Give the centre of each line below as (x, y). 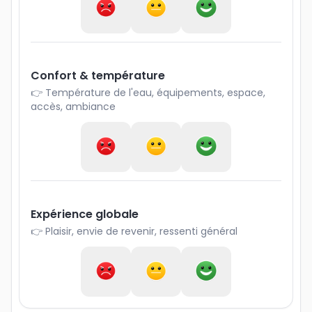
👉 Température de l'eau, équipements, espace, (148, 93)
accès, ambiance (73, 107)
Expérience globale (85, 214)
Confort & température (98, 76)
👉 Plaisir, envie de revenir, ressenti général (134, 231)
